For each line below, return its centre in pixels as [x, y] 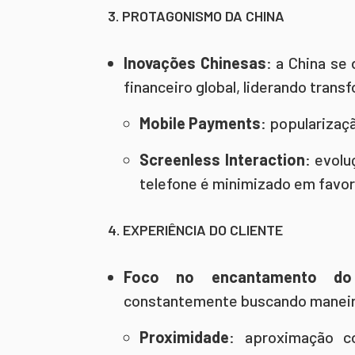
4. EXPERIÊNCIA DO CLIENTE [195, 230]
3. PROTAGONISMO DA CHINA [196, 16]
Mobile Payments [200, 123]
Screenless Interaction [222, 159]
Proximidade [184, 337]
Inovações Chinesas [195, 63]
